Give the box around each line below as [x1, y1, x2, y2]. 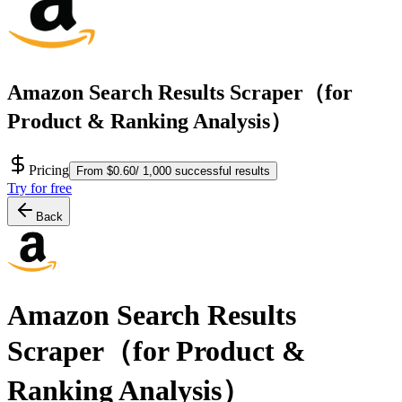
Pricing [29, 162, 69, 178]
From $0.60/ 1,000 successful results [76, 163, 270, 178]
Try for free [7, 179, 72, 196]
